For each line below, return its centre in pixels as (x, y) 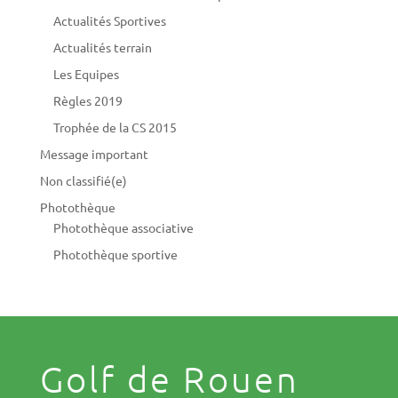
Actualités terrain (102, 47)
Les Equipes (86, 73)
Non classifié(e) (83, 180)
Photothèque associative (123, 227)
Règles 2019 (88, 100)
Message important (94, 153)
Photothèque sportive (115, 254)
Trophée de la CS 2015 (115, 127)
